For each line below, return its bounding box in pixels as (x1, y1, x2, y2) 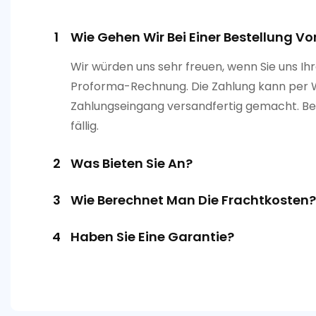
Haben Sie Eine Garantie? (71, 227, 234, 245)
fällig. (71, 117, 99, 134)
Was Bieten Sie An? (71, 154, 193, 172)
